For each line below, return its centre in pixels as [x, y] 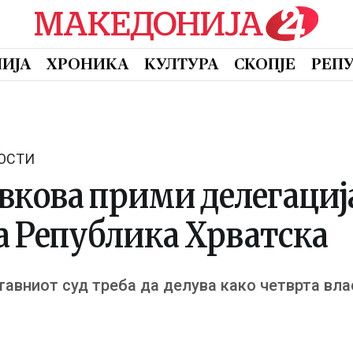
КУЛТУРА [181, 64]
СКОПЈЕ [265, 64]
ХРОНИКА [87, 64]
